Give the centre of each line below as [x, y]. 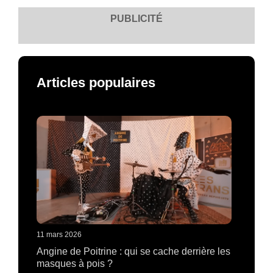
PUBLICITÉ [136, 18]
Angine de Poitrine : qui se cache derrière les [133, 251]
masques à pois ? [75, 264]
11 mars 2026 [59, 235]
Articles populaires [96, 82]
